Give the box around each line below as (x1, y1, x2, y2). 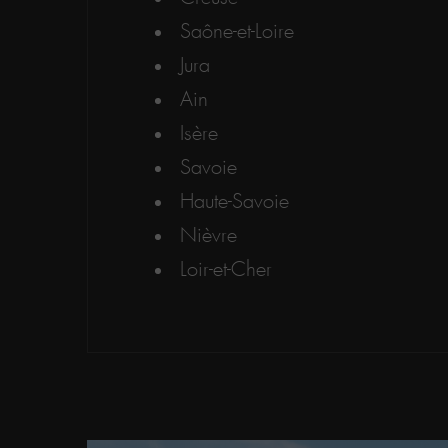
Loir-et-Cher (179, 259, 272, 282)
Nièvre (179, 225, 237, 248)
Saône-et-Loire (179, 21, 294, 44)
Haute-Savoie (179, 191, 289, 214)
